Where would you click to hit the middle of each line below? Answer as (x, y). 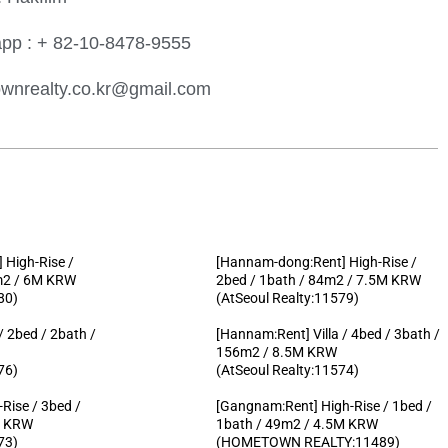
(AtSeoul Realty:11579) (287, 297)
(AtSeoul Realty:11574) (287, 369)
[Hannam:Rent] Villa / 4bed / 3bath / (327, 333)
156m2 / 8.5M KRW (276, 351)
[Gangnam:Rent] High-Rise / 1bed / (323, 405)
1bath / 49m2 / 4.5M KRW (296, 423)
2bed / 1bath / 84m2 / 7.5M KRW (318, 279)
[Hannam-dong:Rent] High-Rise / (316, 261)
